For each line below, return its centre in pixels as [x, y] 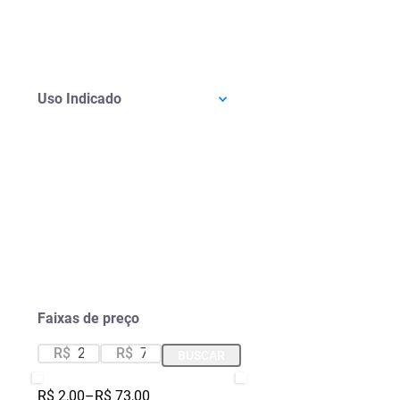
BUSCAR [201, 355]
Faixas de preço [88, 318]
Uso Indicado [79, 99]
